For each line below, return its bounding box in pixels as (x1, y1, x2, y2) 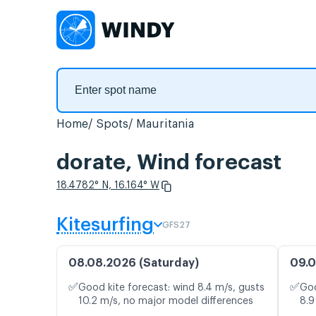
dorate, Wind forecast (56, 152, 281, 174)
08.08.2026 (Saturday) (68, 257, 199, 269)
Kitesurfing (56, 216, 154, 235)
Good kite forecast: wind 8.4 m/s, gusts (78, 283, 265, 293)
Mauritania (136, 119, 194, 130)
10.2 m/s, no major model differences (78, 296, 253, 307)
